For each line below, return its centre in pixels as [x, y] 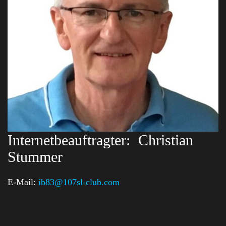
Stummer [35, 157]
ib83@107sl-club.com [79, 182]
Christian [166, 140]
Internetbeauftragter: [69, 140]
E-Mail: [23, 182]
